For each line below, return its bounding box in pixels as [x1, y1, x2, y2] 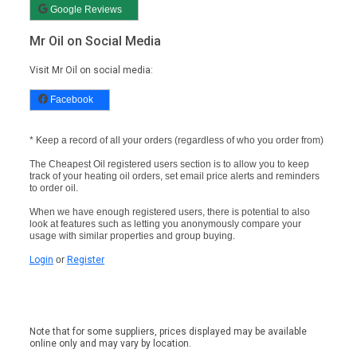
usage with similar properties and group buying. [29, 229, 235, 241]
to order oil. [29, 182, 78, 194]
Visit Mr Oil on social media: [29, 64, 153, 76]
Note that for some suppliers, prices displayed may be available [29, 325, 307, 337]
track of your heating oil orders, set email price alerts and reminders [29, 170, 320, 182]
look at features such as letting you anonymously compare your [29, 218, 301, 229]
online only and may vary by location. [29, 337, 191, 349]
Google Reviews [48, 3, 122, 15]
